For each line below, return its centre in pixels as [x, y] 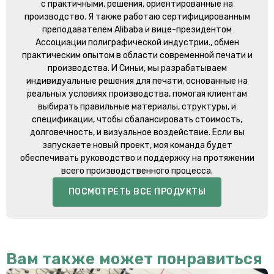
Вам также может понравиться [135, 259]
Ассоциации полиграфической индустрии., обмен [137, 43]
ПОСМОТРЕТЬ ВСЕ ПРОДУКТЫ [137, 192]
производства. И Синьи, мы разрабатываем [137, 68]
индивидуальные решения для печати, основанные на [137, 81]
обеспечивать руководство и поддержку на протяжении [137, 158]
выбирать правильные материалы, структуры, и [137, 107]
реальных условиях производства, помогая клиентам [137, 94]
